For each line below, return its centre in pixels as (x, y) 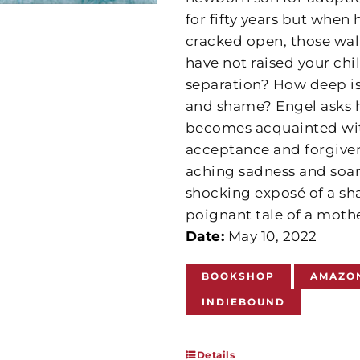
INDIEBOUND (243, 302)
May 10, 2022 (271, 236)
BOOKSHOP (238, 276)
